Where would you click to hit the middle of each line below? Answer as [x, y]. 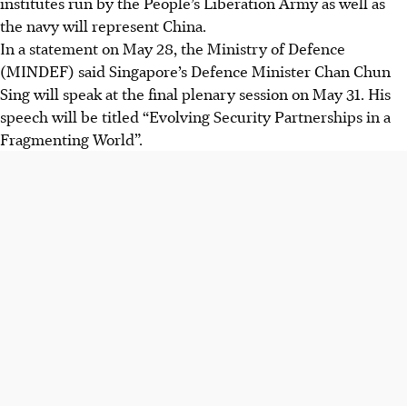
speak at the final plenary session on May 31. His [227, 93]
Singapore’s [148, 70]
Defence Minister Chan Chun [291, 70]
